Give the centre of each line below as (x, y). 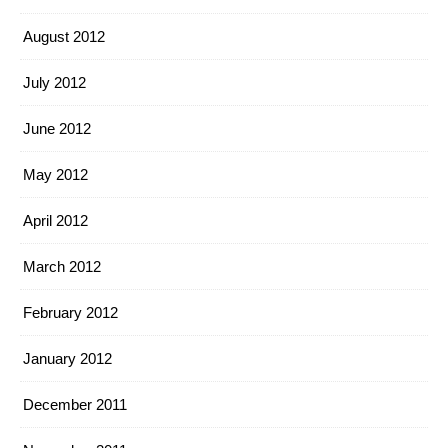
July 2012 (54, 82)
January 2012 (67, 358)
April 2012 (55, 220)
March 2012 (62, 266)
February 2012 (70, 312)
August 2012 (64, 36)
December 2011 (75, 404)
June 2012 (57, 128)
